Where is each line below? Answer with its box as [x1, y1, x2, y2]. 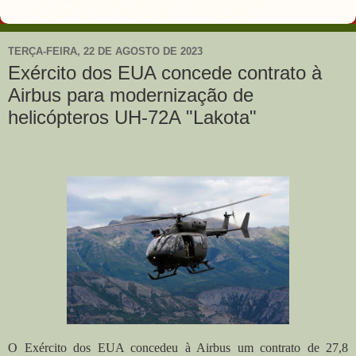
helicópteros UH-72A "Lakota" [8, 106, 257, 128]
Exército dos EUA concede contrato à [8, 62, 322, 83]
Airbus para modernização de [8, 84, 253, 106]
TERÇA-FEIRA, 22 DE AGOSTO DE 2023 [8, 44, 203, 57]
